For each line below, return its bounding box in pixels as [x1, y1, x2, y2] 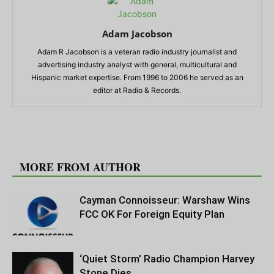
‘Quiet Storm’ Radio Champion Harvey [80, 252, 254, 265]
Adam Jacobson [102, 27, 172, 40]
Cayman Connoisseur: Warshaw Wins [80, 193, 250, 206]
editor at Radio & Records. [93, 85, 181, 95]
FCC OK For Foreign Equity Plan [80, 207, 224, 220]
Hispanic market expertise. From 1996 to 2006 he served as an [31, 72, 243, 82]
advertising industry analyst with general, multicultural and [37, 59, 237, 69]
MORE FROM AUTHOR [20, 158, 141, 175]
